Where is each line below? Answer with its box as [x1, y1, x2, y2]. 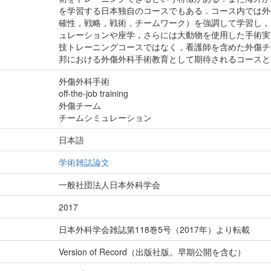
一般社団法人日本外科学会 [59, 178, 161, 191]
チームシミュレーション [59, 111, 152, 123]
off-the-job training [59, 87, 129, 99]
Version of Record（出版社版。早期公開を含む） [59, 246, 246, 258]
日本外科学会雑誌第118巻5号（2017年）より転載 [59, 223, 250, 235]
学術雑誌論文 [59, 156, 110, 168]
